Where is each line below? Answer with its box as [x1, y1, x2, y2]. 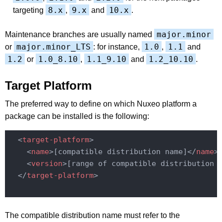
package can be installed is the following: [5, 111, 149, 120]
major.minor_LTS [16, 42, 91, 52]
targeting [13, 5, 46, 14]
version [31, 159, 62, 168]
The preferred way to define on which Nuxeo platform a [5, 99, 197, 108]
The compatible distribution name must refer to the [5, 211, 180, 220]
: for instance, [93, 42, 142, 51]
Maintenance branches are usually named [5, 30, 154, 39]
